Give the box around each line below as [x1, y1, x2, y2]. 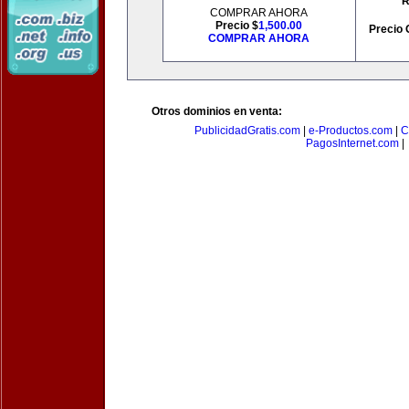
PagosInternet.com [306, 137, 399, 150]
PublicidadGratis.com [194, 124, 300, 137]
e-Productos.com [309, 124, 393, 137]
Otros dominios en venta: [152, 105, 282, 118]
